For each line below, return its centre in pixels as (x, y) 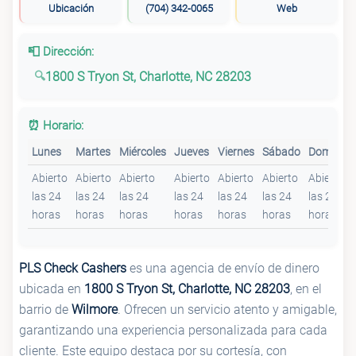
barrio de (45, 310)
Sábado (282, 151)
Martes (93, 151)
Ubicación (71, 8)
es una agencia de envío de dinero (223, 269)
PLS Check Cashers (73, 269)
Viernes (236, 151)
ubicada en (52, 289)
